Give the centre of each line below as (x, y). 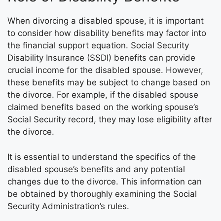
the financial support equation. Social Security (98, 45)
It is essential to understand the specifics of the (102, 157)
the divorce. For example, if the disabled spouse (103, 95)
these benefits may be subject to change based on (109, 82)
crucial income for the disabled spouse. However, (105, 70)
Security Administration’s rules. (68, 206)
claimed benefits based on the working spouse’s (103, 107)
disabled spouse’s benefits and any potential (96, 169)
